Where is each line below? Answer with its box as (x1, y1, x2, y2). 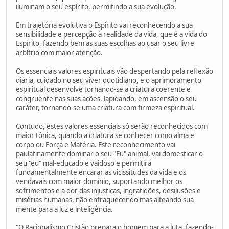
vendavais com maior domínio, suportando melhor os (16, 176, 182, 186)
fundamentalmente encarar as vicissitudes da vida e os (16, 167, 186, 177)
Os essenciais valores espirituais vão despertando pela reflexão (16, 66, 213, 76)
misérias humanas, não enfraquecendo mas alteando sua (16, 195, 194, 204)
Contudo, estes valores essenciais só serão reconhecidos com (16, 121, 208, 131)
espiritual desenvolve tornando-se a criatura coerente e (16, 84, 191, 94)
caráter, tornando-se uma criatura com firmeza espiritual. (16, 103, 195, 112)
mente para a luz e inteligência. (16, 204, 113, 214)
